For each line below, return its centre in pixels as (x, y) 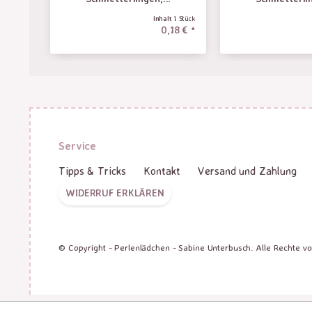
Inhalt (163, 18)
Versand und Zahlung (248, 171)
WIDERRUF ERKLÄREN (115, 193)
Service (78, 146)
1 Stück (185, 18)
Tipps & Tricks (93, 171)
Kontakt (162, 171)
